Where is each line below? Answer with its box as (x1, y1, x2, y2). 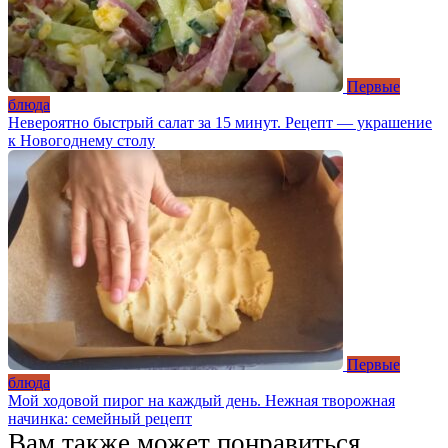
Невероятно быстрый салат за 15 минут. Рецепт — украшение (8, 114, 432, 132)
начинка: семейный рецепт (8, 410, 192, 428)
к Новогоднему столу (8, 132, 155, 150)
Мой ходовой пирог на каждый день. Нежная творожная (8, 392, 395, 410)
